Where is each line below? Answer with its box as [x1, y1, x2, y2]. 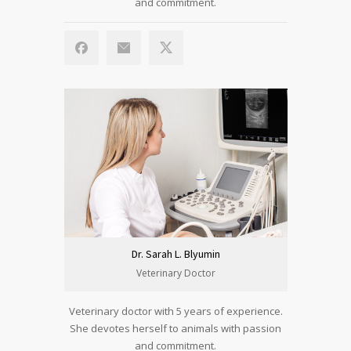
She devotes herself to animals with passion [70, 320, 281, 335]
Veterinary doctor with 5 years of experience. [68, 303, 283, 318]
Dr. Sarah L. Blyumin [131, 246, 220, 261]
